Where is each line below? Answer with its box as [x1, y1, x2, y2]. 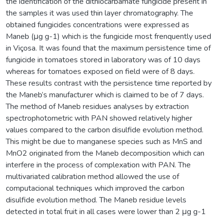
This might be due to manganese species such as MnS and [6, 136, 202, 147]
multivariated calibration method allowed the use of [6, 171, 179, 182]
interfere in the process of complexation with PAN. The [6, 159, 191, 170]
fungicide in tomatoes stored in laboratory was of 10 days [6, 54, 200, 65]
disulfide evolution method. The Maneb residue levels [6, 194, 186, 205]
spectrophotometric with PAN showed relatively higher [6, 112, 192, 124]
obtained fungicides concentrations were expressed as [6, 19, 189, 30]
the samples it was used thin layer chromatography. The [6, 7, 193, 18]
